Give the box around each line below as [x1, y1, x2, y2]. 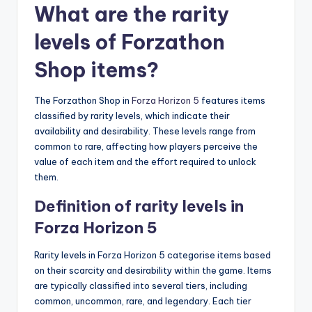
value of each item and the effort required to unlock [34, 155, 256, 167]
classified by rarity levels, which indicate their [34, 109, 230, 121]
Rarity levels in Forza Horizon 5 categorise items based [34, 249, 271, 260]
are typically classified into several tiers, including [34, 279, 247, 291]
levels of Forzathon [34, 29, 225, 55]
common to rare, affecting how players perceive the [34, 140, 258, 152]
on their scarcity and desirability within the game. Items [34, 264, 272, 276]
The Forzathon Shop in [34, 94, 132, 106]
